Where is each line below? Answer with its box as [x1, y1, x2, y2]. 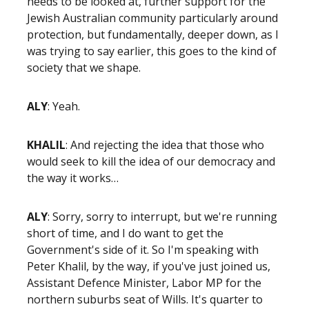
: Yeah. [48, 99, 83, 114]
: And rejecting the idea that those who [66, 137, 264, 152]
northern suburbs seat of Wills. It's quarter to [27, 292, 263, 307]
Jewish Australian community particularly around [27, 10, 278, 26]
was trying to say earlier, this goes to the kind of [27, 43, 277, 59]
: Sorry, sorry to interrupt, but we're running [48, 209, 277, 224]
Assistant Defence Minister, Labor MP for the [27, 275, 261, 290]
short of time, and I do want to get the [27, 226, 223, 241]
